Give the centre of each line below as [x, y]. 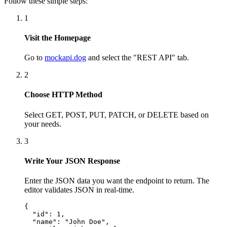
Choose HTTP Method [63, 95]
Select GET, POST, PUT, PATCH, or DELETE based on [117, 115]
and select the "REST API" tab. [139, 58]
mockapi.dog [65, 58]
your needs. [43, 124]
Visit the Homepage [58, 37]
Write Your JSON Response [72, 161]
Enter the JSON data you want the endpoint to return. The [117, 181]
